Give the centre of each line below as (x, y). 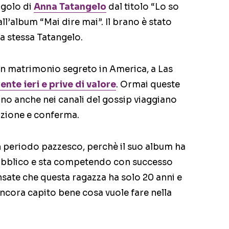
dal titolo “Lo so (143, 7)
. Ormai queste (148, 85)
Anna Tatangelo (70, 7)
